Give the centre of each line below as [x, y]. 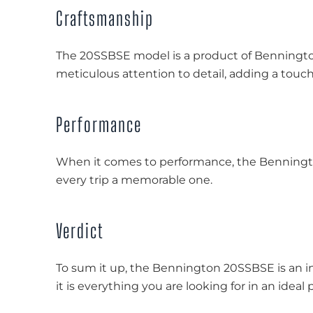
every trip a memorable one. [134, 180]
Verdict [80, 231]
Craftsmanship [105, 19]
